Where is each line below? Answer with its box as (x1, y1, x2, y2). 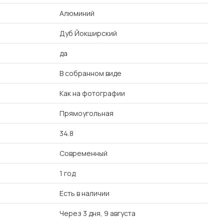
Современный (59, 148, 107, 158)
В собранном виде (59, 68, 121, 78)
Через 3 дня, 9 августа (59, 208, 135, 218)
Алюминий (59, 8, 94, 18)
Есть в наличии (59, 188, 109, 198)
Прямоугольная (59, 108, 113, 118)
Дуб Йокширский (59, 28, 117, 38)
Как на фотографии (59, 88, 125, 98)
